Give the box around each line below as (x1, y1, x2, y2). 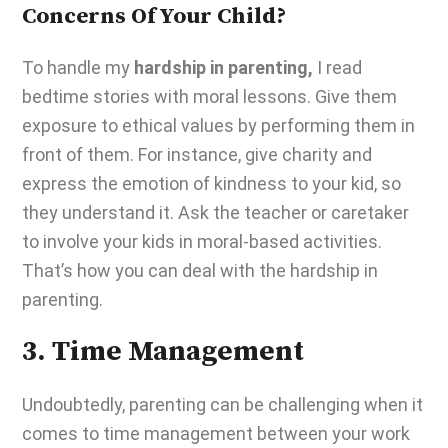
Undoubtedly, (22, 394, 129, 415)
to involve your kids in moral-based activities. (22, 231, 382, 252)
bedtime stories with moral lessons (22, 86, 307, 107)
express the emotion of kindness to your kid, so (22, 173, 401, 194)
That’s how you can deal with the (22, 260, 290, 281)
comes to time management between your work (22, 423, 410, 444)
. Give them (307, 86, 397, 107)
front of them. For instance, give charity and (22, 144, 372, 165)
